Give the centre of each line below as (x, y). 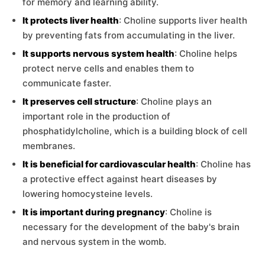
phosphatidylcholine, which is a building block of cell (135, 131)
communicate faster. (67, 83)
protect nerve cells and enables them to (108, 68)
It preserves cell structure (79, 101)
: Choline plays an (174, 101)
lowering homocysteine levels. (88, 193)
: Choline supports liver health (183, 20)
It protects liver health (71, 20)
